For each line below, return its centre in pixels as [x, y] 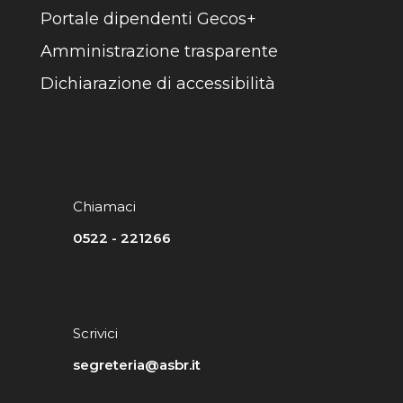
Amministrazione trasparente [159, 51]
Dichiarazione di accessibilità [158, 84]
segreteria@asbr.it [137, 365]
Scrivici [96, 333]
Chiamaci [105, 206]
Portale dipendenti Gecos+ [148, 19]
